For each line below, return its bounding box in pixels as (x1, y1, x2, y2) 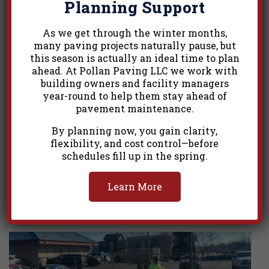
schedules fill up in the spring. (61, 149, 208, 162)
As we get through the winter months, (42, 26, 227, 39)
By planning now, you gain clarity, (52, 124, 217, 137)
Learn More (107, 180, 162, 193)
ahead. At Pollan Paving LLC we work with (31, 64, 238, 77)
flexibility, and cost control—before (50, 136, 219, 150)
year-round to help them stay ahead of (42, 89, 227, 102)
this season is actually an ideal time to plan (29, 51, 240, 64)
